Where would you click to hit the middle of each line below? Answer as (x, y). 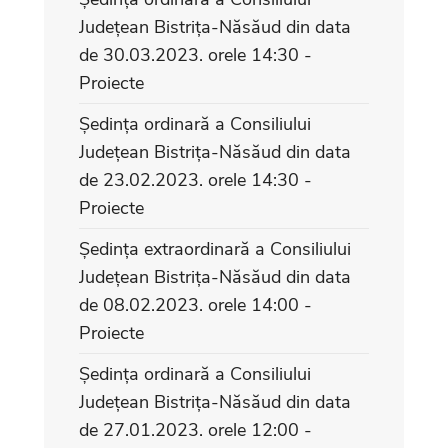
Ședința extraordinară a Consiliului (215, 248)
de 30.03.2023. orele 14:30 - (195, 54)
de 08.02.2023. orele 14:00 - (195, 304)
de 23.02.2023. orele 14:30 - (195, 179)
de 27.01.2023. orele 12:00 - (195, 429)
